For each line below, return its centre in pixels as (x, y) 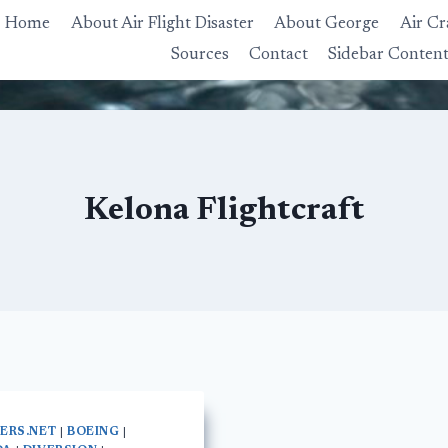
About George (327, 25)
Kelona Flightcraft (224, 211)
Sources (199, 55)
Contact (278, 55)
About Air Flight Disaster (162, 25)
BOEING (93, 432)
